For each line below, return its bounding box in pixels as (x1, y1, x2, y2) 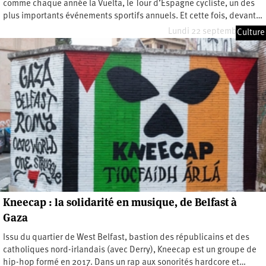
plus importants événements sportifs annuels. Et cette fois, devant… (3, 11, 262, 21)
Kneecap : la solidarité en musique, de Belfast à (3, 195, 237, 209)
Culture (237, 28, 265, 37)
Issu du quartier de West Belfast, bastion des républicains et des (3, 233, 249, 242)
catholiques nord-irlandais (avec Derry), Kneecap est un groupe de (3, 245, 256, 255)
